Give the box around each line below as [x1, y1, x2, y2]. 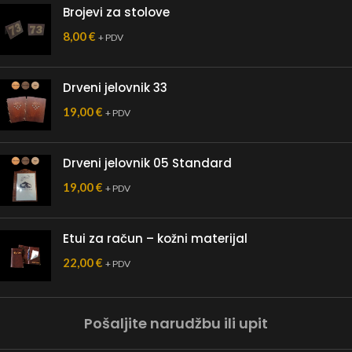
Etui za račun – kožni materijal [63, 230, 247, 247]
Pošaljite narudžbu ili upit [84, 313, 268, 333]
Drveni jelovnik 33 [63, 79, 167, 96]
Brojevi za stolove [63, 4, 170, 20]
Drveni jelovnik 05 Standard [63, 155, 232, 171]
